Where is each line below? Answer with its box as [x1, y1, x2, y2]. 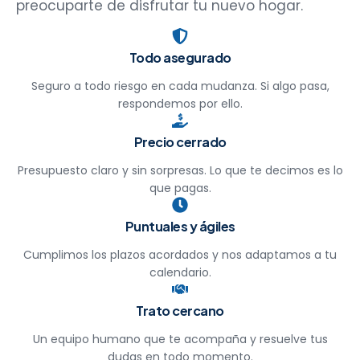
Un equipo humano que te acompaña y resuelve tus [32, 330, 328, 347]
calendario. [149, 264, 211, 280]
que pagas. [149, 179, 211, 196]
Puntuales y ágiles [125, 217, 235, 235]
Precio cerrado [133, 133, 227, 150]
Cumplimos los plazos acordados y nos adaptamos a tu [23, 246, 337, 263]
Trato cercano [136, 301, 224, 319]
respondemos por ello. [117, 95, 243, 112]
